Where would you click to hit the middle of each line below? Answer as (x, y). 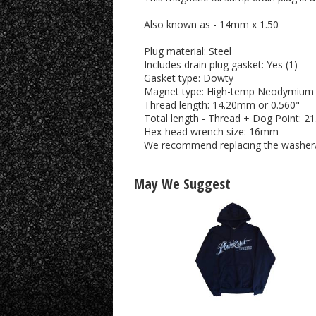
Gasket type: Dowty (189, 78)
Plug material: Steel (188, 51)
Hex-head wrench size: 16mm (211, 132)
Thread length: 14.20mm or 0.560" (222, 105)
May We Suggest (182, 184)
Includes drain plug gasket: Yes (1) (221, 65)
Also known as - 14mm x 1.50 (211, 24)
